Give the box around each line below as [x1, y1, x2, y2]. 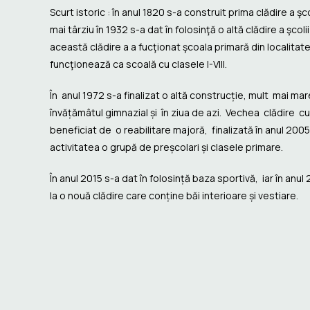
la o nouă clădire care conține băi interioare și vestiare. [50, 188, 298, 202]
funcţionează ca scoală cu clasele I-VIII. [50, 57, 227, 71]
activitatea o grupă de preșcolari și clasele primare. [50, 140, 283, 154]
